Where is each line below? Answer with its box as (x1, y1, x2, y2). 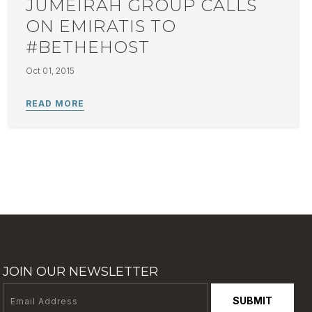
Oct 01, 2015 (26, 65, 75, 76)
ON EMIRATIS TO (26, 16, 177, 36)
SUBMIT (232, 295, 272, 306)
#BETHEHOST (26, 37, 150, 57)
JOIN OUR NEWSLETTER (2, 264, 158, 279)
